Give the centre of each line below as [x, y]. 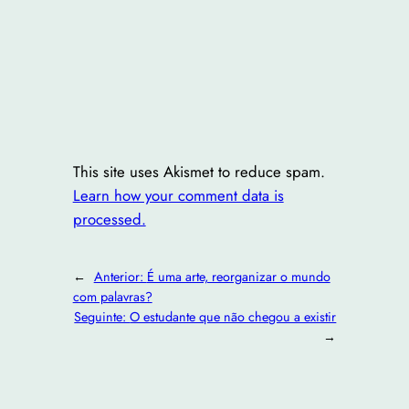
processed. [109, 220]
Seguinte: [102, 317]
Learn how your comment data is [178, 196]
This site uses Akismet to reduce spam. [199, 172]
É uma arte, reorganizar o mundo [238, 277]
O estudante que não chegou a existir [233, 317]
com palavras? [112, 297]
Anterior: [120, 277]
